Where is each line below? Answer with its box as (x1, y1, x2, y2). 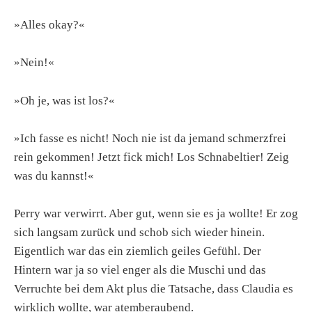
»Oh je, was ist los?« (14, 93, 115, 107)
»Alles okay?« (14, 18, 85, 32)
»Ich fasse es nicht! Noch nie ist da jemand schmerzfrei (14, 131, 286, 145)
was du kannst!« (14, 169, 94, 182)
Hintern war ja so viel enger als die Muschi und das (14, 263, 266, 276)
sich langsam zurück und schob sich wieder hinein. (14, 225, 265, 239)
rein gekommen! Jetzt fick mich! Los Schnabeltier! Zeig (14, 150, 289, 164)
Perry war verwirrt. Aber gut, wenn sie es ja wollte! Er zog (14, 206, 298, 220)
